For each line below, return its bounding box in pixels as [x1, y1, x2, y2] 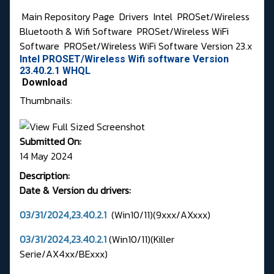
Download [22, 76, 67, 89]
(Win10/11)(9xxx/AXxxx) [111, 207, 213, 222]
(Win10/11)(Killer [109, 231, 174, 246]
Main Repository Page [20, 9, 114, 24]
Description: [20, 168, 70, 183]
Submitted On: [20, 133, 81, 149]
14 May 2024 [20, 148, 73, 163]
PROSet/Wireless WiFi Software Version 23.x [64, 39, 252, 54]
